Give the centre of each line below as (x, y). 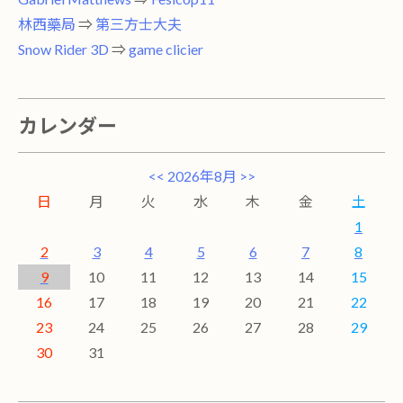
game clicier (166, 49)
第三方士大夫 (139, 24)
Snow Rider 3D (63, 49)
